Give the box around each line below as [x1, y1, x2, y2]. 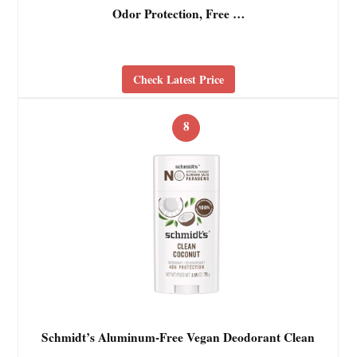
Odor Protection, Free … [112, 5, 245, 23]
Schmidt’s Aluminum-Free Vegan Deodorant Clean [41, 328, 316, 347]
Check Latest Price [132, 70, 224, 88]
